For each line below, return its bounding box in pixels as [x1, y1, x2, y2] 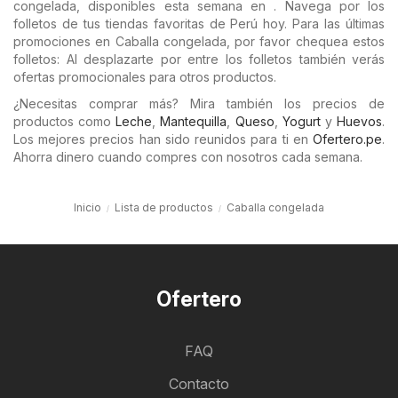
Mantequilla [160, 114, 227, 129]
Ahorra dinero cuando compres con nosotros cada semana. [13, 149, 362, 164]
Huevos [337, 114, 383, 129]
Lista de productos [115, 201, 213, 214]
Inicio [74, 201, 101, 214]
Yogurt [282, 114, 321, 129]
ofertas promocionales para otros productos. [13, 69, 276, 84]
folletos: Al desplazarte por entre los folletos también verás [13, 52, 385, 67]
